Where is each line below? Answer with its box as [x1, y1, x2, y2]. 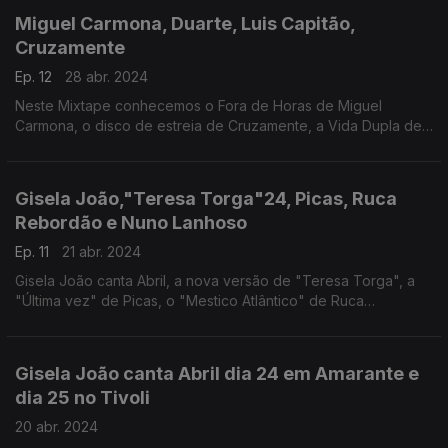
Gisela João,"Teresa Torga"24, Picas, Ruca [15, 188, 397, 209]
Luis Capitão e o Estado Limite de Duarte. [15, 137, 284, 154]
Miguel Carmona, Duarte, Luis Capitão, [15, 13, 355, 34]
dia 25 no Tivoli [15, 387, 150, 408]
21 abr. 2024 [62, 243, 141, 260]
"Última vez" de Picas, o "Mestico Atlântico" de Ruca [15, 292, 364, 309]
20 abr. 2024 [15, 418, 98, 435]
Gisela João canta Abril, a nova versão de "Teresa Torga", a [15, 272, 415, 289]
